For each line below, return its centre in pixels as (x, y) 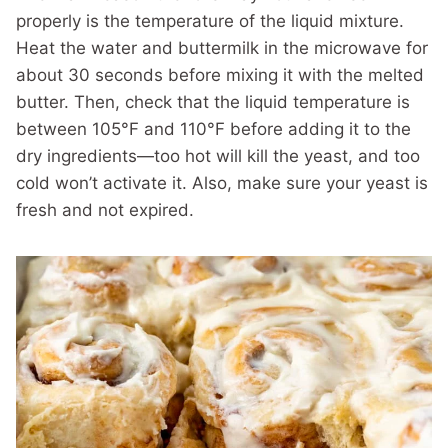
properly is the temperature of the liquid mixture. (210, 20)
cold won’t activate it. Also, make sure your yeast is (222, 182)
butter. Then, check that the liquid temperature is (213, 101)
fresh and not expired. (105, 209)
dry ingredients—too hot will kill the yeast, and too (218, 155)
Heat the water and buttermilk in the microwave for (222, 47)
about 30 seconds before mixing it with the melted (220, 74)
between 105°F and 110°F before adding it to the (213, 128)
